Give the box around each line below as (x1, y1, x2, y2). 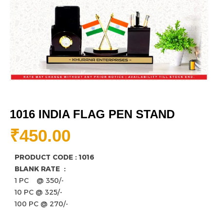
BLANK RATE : (15, 164, 73, 174)
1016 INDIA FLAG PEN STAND (10, 108, 175, 121)
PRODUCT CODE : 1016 (15, 153, 94, 162)
